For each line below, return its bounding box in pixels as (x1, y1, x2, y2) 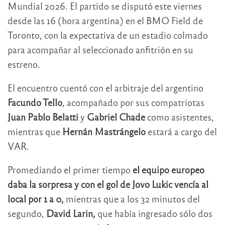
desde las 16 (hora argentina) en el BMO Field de (8, 15, 203, 27)
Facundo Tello (8, 96, 62, 108)
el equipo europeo (133, 164, 204, 176)
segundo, (8, 207, 44, 219)
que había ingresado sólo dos (97, 207, 212, 219)
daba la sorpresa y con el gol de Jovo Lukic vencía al (8, 178, 208, 190)
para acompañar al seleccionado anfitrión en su (8, 44, 193, 56)
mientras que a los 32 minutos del (66, 193, 200, 205)
